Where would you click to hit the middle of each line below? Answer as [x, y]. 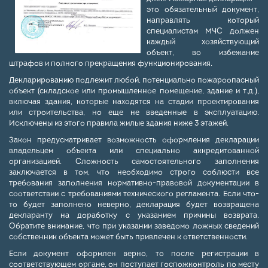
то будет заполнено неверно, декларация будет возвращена [134, 205]
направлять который [203, 21]
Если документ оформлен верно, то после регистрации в [134, 254]
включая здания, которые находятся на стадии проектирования [134, 102]
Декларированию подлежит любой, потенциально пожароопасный [134, 81]
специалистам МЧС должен [203, 32]
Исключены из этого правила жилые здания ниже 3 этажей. [119, 124]
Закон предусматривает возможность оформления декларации [134, 141]
